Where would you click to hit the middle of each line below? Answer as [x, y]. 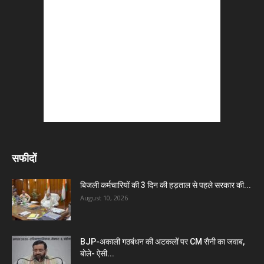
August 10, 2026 [104, 198]
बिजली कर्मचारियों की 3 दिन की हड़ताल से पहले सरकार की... [166, 185]
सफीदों [24, 158]
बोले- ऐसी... [97, 253]
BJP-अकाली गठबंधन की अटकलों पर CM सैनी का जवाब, [162, 242]
